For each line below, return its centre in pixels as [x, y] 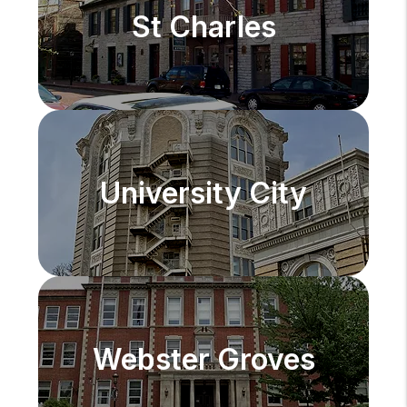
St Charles [203, 27]
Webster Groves [203, 359]
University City [203, 193]
